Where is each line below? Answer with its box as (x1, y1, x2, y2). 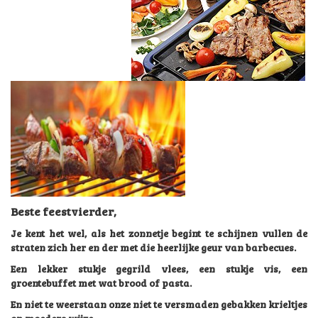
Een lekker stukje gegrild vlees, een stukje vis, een (11, 262, 307, 276)
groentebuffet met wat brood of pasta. (11, 276, 192, 290)
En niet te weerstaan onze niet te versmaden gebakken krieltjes (11, 297, 307, 312)
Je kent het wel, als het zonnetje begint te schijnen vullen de (11, 226, 307, 241)
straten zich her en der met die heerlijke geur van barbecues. (11, 241, 296, 255)
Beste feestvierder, (11, 204, 116, 219)
